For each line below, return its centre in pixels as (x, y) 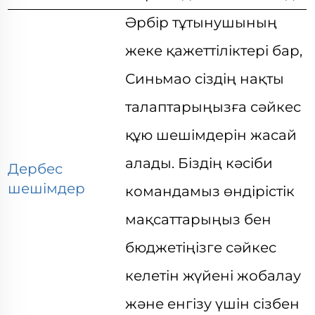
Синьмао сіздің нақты (205, 79)
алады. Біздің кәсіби (199, 163)
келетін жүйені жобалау (213, 276)
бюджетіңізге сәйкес (201, 247)
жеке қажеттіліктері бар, (214, 51)
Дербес (36, 169)
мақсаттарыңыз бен (199, 219)
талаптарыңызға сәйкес (213, 107)
